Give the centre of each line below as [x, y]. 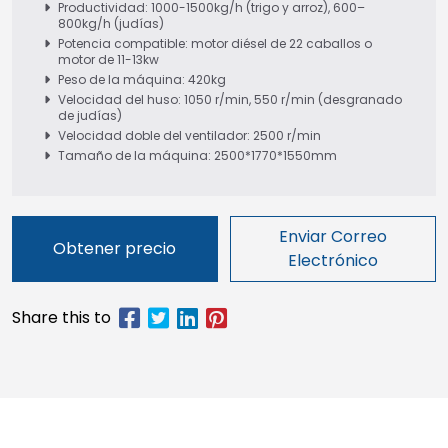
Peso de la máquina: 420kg [142, 79]
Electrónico [332, 260]
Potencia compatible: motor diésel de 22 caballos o [215, 43]
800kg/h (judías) [111, 23]
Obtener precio [115, 248]
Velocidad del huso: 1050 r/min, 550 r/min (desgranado [230, 99]
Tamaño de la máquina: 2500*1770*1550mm [197, 155]
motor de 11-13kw [108, 59]
